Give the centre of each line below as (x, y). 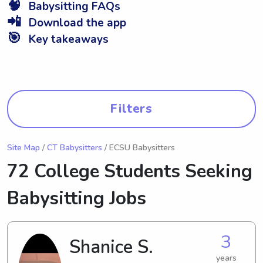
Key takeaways (67, 39)
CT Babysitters (75, 147)
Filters (131, 108)
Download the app (76, 23)
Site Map (23, 147)
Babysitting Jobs (77, 198)
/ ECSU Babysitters (139, 147)
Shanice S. (111, 247)
